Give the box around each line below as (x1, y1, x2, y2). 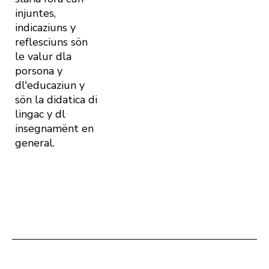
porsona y (15, 64, 62, 79)
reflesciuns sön (15, 35, 88, 50)
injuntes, (15, 6, 56, 21)
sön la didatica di (15, 92, 97, 107)
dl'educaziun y (15, 78, 85, 93)
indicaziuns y (15, 20, 76, 35)
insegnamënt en (15, 121, 94, 136)
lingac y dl (15, 107, 65, 122)
